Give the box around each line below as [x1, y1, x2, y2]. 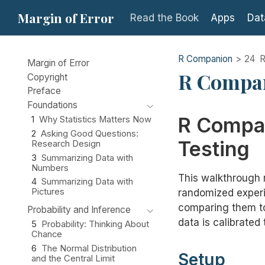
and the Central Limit [31, 253, 115, 264]
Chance [31, 229, 63, 240]
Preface [27, 85, 61, 97]
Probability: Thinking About [41, 219, 150, 230]
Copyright [27, 71, 67, 83]
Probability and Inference [27, 204, 131, 216]
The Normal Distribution [41, 243, 137, 254]
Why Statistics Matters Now [39, 114, 152, 125]
